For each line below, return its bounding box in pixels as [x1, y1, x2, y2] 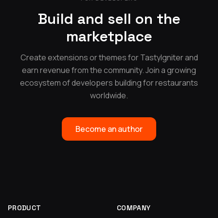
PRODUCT [8, 203, 41, 212]
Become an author [75, 123, 143, 134]
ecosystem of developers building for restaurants [20, 77, 198, 88]
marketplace [66, 26, 152, 46]
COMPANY [117, 203, 151, 212]
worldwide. [90, 90, 128, 101]
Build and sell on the [37, 9, 181, 28]
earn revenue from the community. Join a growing [22, 64, 196, 75]
